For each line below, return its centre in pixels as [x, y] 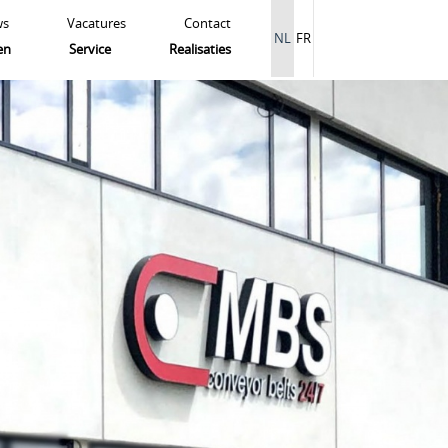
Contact [207, 23]
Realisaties [199, 49]
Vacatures [96, 23]
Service [89, 49]
